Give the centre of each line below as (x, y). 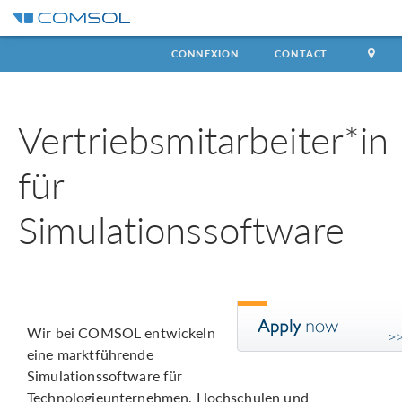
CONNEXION (205, 53)
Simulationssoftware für (105, 376)
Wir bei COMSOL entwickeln (121, 332)
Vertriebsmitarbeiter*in (204, 139)
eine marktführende (90, 354)
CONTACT (301, 53)
